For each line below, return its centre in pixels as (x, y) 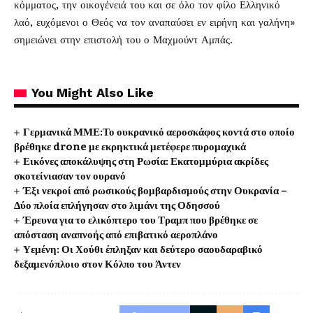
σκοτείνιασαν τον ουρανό (70, 176)
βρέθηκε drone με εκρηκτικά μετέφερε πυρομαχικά (130, 147)
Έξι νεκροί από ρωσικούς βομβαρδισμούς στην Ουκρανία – (155, 191)
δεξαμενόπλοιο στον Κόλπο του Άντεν (97, 264)
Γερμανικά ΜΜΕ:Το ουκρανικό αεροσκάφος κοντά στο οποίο (159, 132)
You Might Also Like (93, 93)
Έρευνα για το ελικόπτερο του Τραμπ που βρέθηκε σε (141, 220)
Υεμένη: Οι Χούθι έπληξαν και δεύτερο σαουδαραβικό (143, 249)
